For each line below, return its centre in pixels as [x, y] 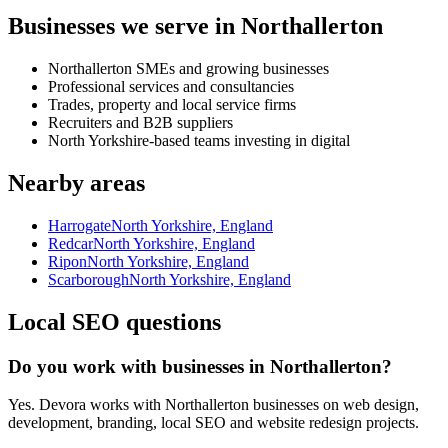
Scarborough [88, 279]
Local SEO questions [114, 321]
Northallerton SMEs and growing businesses [188, 69]
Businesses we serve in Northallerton [195, 26]
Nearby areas [76, 182]
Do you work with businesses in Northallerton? [200, 366]
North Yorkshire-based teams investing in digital [199, 141]
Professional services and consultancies [171, 87]
